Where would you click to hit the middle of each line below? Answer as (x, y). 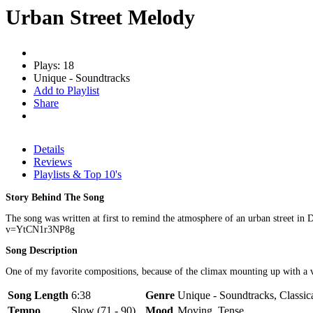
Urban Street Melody (100, 17)
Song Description (42, 250)
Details (49, 149)
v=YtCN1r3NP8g (40, 229)
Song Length (38, 295)
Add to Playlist (66, 90)
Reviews (53, 161)
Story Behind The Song (55, 197)
